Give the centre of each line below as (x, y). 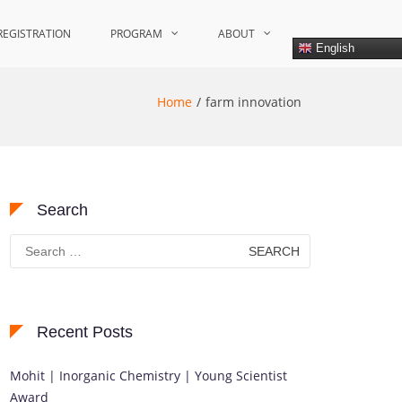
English (333, 48)
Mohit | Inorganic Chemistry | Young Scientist (149, 376)
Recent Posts (85, 332)
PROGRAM (136, 34)
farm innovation (253, 102)
